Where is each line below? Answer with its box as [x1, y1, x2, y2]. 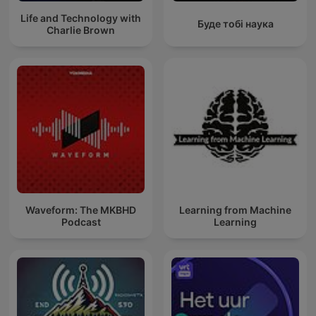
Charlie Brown [47, 23, 115, 36]
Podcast [61, 215, 101, 228]
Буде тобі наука [197, 18, 274, 30]
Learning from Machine [179, 203, 291, 216]
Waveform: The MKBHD [25, 203, 136, 216]
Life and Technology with [20, 11, 141, 24]
